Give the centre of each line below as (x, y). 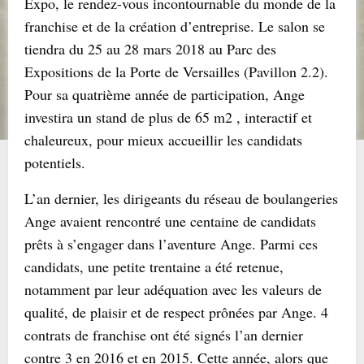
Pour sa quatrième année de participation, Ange (165, 94)
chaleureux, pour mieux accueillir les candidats (163, 140)
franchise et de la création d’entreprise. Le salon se (175, 26)
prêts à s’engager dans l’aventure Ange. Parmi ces (171, 244)
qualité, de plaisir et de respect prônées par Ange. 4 (176, 312)
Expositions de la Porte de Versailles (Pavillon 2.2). (176, 71)
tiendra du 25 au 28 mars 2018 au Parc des (150, 49)
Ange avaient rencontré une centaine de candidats (170, 221)
